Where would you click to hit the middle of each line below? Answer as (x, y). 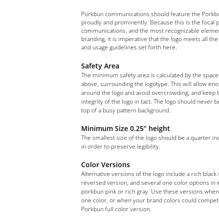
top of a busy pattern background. (126, 110)
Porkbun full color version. (117, 209)
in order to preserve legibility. (121, 146)
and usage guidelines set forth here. (129, 47)
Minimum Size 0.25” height (126, 128)
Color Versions (106, 164)
